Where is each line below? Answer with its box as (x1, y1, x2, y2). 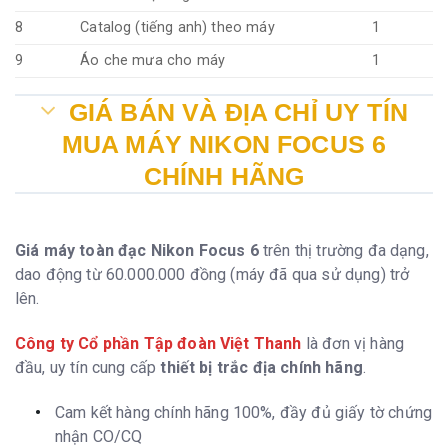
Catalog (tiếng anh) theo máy (80, 19, 275, 37)
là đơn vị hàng (301, 333, 405, 353)
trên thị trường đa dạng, (262, 240, 429, 260)
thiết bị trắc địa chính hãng (160, 357, 363, 377)
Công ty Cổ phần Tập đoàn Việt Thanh (15, 333, 302, 353)
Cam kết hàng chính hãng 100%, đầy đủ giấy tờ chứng (55, 402, 433, 422)
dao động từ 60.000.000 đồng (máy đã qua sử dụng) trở (15, 264, 410, 284)
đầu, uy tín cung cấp (15, 357, 161, 377)
